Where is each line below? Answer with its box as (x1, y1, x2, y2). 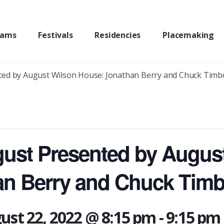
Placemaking (162, 29, 214, 40)
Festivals (38, 29, 73, 40)
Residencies (94, 29, 141, 40)
